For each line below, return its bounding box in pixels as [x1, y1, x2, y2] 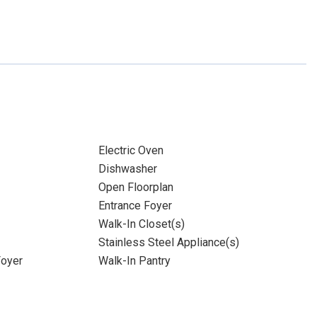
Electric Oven [98, 144, 163, 157]
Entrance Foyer [98, 199, 172, 212]
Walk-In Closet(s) [98, 217, 185, 231]
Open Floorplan [98, 180, 173, 194]
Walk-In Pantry [98, 254, 171, 267]
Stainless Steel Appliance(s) [98, 236, 239, 249]
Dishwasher [98, 162, 157, 175]
